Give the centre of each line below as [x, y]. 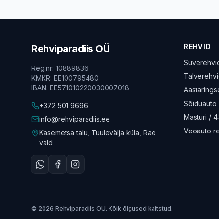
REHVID [197, 47]
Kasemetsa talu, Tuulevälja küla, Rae [98, 133]
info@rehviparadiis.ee [75, 119]
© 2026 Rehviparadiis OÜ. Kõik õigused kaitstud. [102, 208]
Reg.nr [42, 68]
